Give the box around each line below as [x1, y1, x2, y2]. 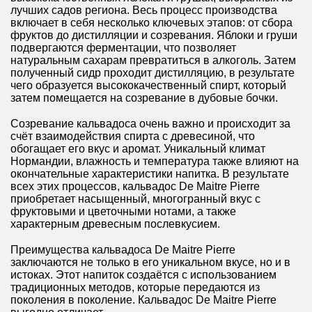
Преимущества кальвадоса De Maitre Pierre [10, 244, 235, 256]
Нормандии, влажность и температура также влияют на [10, 155, 299, 168]
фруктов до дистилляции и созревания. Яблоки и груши [10, 29, 297, 41]
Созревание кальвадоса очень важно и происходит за [10, 118, 290, 130]
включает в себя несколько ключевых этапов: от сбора [10, 16, 292, 29]
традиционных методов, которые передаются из [10, 281, 260, 294]
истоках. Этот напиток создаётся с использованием [10, 269, 276, 281]
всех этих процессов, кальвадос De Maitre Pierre [10, 180, 260, 193]
